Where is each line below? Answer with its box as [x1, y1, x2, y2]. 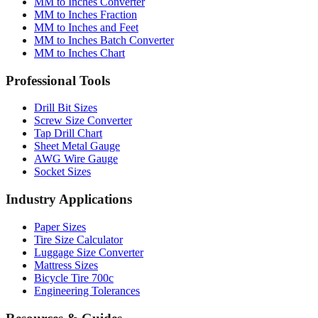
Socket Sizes [34, 141, 91, 153]
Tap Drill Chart [34, 102, 102, 115]
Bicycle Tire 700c [34, 246, 114, 259]
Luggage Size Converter [34, 221, 143, 234]
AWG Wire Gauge [34, 128, 118, 141]
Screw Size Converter [34, 89, 132, 102]
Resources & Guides [6, 285, 122, 301]
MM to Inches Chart [34, 21, 125, 34]
